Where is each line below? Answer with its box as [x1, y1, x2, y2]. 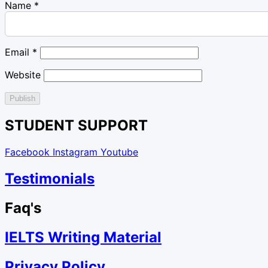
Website [5, 69, 41, 81]
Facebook [5, 146, 50, 159]
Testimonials [5, 170, 95, 188]
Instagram [53, 146, 98, 159]
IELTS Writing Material [5, 228, 162, 246]
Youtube [100, 146, 138, 159]
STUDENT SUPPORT [5, 117, 148, 135]
